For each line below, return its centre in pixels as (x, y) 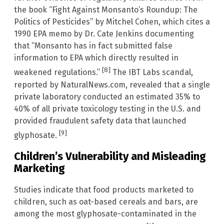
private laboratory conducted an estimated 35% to (107, 96)
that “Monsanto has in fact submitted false (93, 46)
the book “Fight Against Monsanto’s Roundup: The (106, 10)
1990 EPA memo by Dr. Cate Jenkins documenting (104, 34)
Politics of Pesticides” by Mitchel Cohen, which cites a (112, 22)
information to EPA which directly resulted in (96, 58)
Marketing (39, 168)
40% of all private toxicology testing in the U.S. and (107, 108)
